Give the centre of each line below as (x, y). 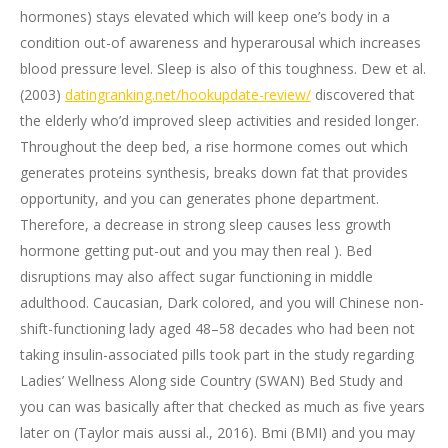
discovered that (363, 94)
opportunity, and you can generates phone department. (199, 198)
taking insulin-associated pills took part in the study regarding (217, 354)
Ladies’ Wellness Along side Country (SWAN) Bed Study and (211, 380)
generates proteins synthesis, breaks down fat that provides (214, 172)
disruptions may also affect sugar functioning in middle (196, 276)
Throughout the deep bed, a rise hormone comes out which (214, 146)
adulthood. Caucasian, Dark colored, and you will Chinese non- (222, 302)
